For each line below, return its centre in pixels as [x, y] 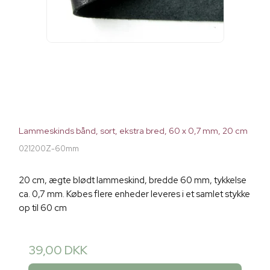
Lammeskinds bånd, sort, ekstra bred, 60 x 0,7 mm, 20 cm [133, 131]
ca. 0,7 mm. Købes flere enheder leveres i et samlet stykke [134, 194]
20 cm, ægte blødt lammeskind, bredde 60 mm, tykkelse [133, 181]
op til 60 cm [43, 208]
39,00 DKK [58, 250]
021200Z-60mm [49, 149]
